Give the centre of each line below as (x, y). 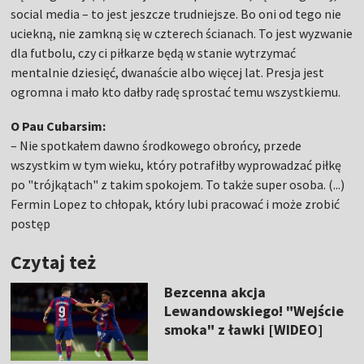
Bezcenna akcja (214, 292)
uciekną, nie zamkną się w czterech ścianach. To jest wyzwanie (182, 33)
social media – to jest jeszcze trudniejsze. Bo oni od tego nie (176, 14)
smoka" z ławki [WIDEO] (243, 329)
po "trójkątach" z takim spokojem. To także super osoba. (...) (178, 184)
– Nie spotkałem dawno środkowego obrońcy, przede (156, 145)
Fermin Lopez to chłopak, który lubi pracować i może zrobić (175, 204)
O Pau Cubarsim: (58, 126)
